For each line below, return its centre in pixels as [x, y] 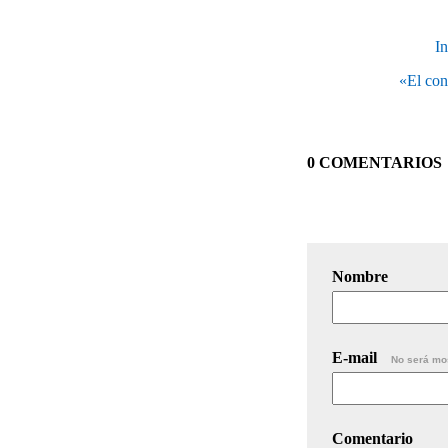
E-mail [356, 357]
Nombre [360, 276]
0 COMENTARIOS [374, 162]
